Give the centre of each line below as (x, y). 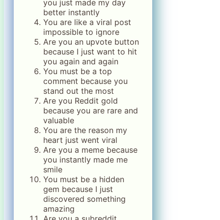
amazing (59, 209)
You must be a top (78, 71)
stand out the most (79, 91)
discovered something (84, 199)
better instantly (71, 13)
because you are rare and (91, 111)
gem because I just (78, 189)
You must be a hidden (84, 179)
